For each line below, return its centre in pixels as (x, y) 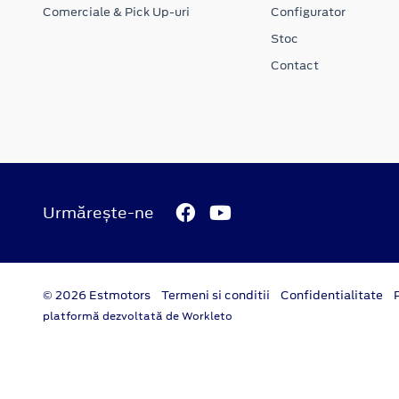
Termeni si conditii (216, 296)
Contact (294, 65)
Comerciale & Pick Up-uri (116, 12)
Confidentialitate (332, 296)
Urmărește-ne (98, 212)
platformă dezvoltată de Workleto (138, 317)
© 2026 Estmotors (97, 296)
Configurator (308, 12)
